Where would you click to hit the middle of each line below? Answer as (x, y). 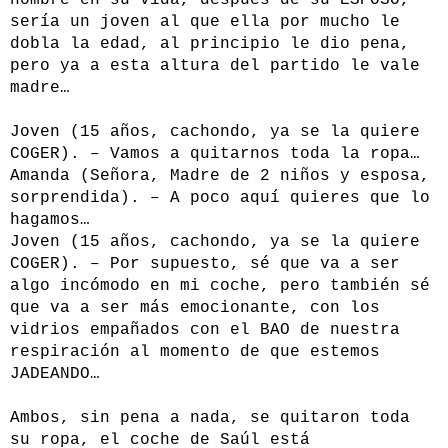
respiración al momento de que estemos (195, 352)
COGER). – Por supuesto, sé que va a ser (205, 264)
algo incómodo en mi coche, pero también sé (220, 286)
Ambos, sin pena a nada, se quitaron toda (210, 418)
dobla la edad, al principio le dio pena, (210, 44)
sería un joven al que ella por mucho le (205, 22)
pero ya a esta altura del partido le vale (215, 66)
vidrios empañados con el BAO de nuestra (205, 330)
